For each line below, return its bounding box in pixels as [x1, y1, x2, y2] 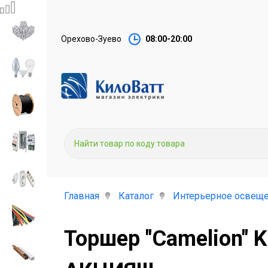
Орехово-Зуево [61, 34, 121, 44]
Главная [64, 190, 99, 202]
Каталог [118, 190, 154, 202]
